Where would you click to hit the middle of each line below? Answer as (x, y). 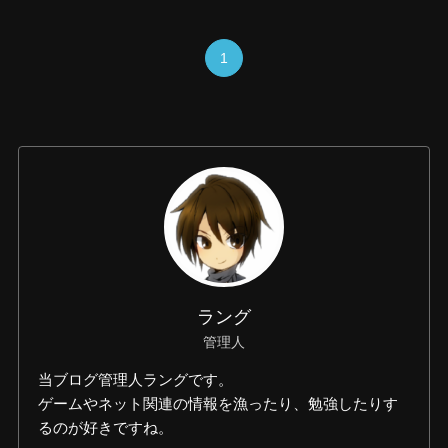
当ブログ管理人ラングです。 (136, 379)
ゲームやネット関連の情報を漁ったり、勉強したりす (218, 403)
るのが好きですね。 (106, 427)
